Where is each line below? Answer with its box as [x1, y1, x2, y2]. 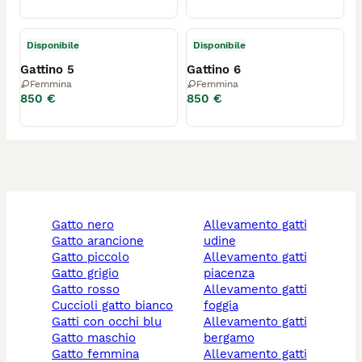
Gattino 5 [20, 62, 74, 77]
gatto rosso [61, 282, 120, 297]
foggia [203, 298, 238, 313]
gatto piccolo [61, 250, 129, 264]
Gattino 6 [187, 62, 241, 77]
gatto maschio [61, 330, 136, 345]
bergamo [203, 330, 255, 345]
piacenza [203, 266, 255, 280]
